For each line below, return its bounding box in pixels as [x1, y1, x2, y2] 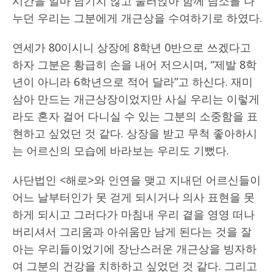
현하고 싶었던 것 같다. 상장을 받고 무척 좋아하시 [12, 125, 257, 141]
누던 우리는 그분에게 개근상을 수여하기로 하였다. [12, 10, 262, 25]
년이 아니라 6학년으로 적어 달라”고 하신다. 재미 [12, 74, 253, 89]
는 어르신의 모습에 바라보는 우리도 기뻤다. [12, 142, 229, 158]
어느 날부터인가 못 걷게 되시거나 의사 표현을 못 [12, 189, 255, 204]
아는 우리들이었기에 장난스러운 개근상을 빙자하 [12, 241, 257, 256]
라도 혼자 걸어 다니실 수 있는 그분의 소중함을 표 [12, 108, 258, 123]
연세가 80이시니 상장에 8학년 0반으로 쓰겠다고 [12, 39, 251, 55]
